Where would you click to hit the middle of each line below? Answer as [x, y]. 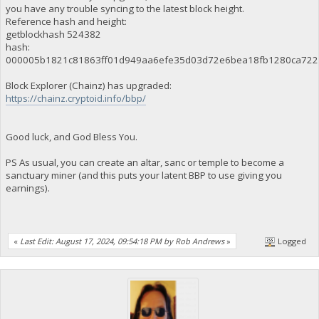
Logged [291, 241]
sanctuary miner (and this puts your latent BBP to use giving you [143, 175]
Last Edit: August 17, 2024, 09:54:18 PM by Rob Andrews [122, 241]
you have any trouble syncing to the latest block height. [125, 8]
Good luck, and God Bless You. [71, 136]
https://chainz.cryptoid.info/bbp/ [75, 98]
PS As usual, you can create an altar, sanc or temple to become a [145, 162]
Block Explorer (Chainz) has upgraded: [88, 85]
